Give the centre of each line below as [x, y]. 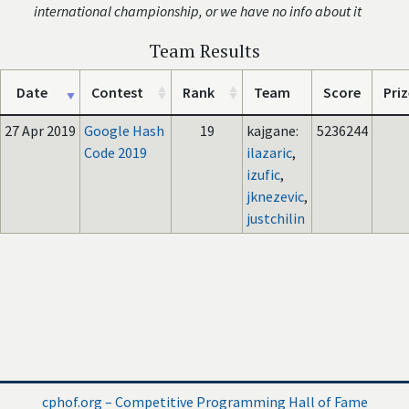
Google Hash [124, 131]
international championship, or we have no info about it [198, 11]
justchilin [276, 218]
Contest [117, 92]
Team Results [204, 51]
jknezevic [275, 196]
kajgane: [273, 131]
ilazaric [269, 152]
